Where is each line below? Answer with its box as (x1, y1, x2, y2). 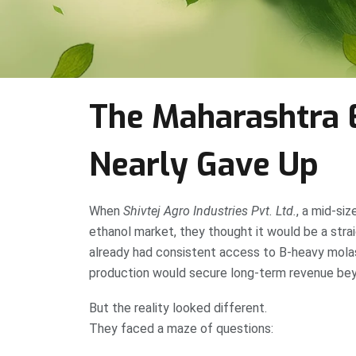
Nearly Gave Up (89, 144, 319, 187)
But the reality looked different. (89, 300, 267, 316)
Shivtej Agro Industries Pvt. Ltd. (123, 203, 296, 219)
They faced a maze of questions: (89, 321, 273, 337)
